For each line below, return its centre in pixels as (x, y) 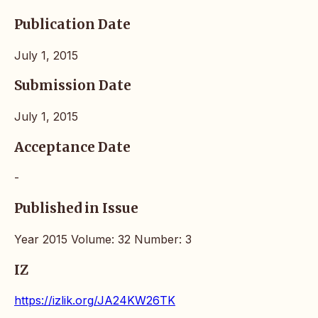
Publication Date (72, 24)
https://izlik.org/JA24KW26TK (95, 301)
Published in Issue (76, 209)
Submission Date (73, 86)
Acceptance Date (72, 147)
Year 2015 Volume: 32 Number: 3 (103, 239)
